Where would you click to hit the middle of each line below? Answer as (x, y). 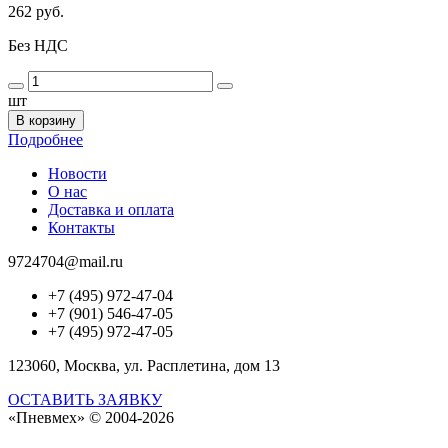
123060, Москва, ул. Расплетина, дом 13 (144, 366)
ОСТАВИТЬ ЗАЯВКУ (85, 400)
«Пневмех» (46, 418)
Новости (77, 174)
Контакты (81, 228)
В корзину (46, 121)
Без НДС (38, 46)
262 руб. (36, 12)
